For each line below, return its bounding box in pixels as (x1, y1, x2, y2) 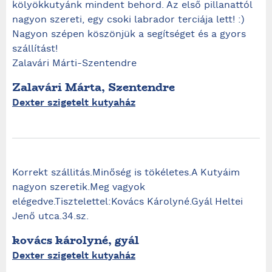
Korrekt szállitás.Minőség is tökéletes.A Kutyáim (12, 166, 240, 180)
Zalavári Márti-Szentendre (12, 57, 137, 70)
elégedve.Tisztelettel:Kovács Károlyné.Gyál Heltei (12, 195, 243, 209)
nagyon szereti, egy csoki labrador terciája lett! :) (12, 13, 245, 27)
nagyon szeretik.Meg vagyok (12, 181, 145, 194)
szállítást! (12, 42, 58, 56)
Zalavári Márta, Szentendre (12, 79, 175, 95)
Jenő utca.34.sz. (12, 210, 89, 223)
